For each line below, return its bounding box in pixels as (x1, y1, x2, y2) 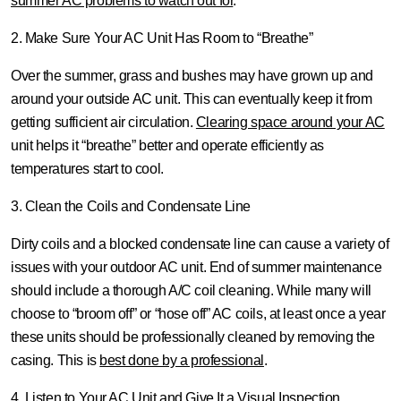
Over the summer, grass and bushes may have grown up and (11, 68, 373, 83)
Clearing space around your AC (195, 115, 385, 130)
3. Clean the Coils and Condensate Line (11, 199, 252, 214)
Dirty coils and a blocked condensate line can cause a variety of (11, 236, 389, 252)
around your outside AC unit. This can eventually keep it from (11, 91, 372, 107)
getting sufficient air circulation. (11, 115, 196, 130)
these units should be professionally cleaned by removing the (11, 329, 375, 345)
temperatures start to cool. (11, 161, 164, 176)
